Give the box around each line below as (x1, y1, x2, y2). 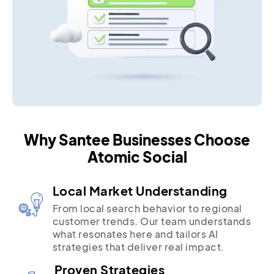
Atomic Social (87, 147, 187, 166)
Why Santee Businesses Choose (24, 130, 250, 149)
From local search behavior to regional (52, 201, 242, 215)
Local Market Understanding (52, 182, 228, 198)
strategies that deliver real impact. (52, 240, 224, 253)
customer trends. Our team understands (52, 214, 251, 228)
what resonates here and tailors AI (52, 227, 218, 240)
